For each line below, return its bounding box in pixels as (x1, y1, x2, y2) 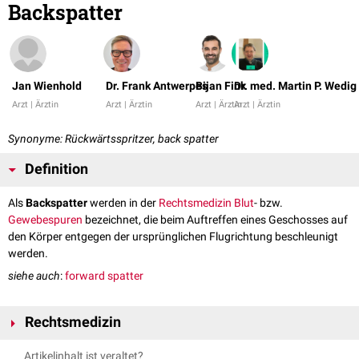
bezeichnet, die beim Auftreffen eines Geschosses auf (83, 213, 348, 227)
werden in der (87, 196, 159, 210)
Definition (25, 161, 88, 178)
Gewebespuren (8, 213, 83, 227)
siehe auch (8, 269, 60, 283)
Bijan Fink (196, 79, 246, 93)
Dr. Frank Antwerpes (106, 79, 208, 93)
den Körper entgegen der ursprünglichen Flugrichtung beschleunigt (8, 230, 338, 244)
